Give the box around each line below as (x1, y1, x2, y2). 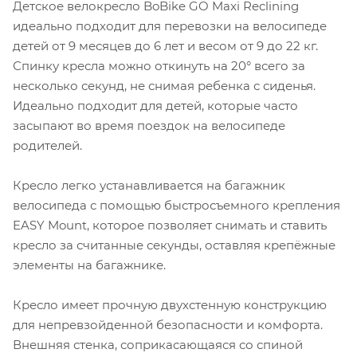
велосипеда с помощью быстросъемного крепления (13, 197, 340, 213)
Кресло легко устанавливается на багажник (13, 177, 285, 193)
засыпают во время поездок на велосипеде (13, 117, 285, 133)
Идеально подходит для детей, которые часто (13, 97, 298, 113)
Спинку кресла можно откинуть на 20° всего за (13, 57, 305, 73)
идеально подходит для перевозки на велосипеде (13, 18, 327, 33)
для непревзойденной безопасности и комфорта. (13, 316, 323, 332)
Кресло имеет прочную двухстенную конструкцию (13, 296, 327, 312)
